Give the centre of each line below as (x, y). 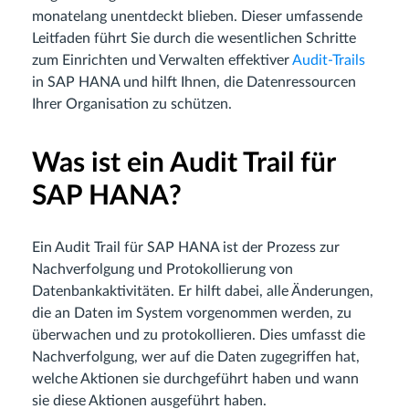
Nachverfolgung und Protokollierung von (163, 270)
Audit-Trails (329, 61)
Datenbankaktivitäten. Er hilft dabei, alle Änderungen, (203, 292)
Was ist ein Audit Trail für (184, 164)
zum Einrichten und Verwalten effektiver (162, 61)
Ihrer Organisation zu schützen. (132, 105)
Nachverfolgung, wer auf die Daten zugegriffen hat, (196, 357)
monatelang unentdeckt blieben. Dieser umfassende (197, 17)
